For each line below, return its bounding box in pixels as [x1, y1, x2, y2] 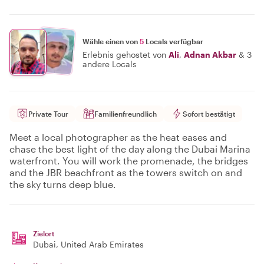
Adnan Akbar [184, 49, 236, 60]
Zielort [33, 229, 54, 237]
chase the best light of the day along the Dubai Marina [9, 143, 250, 154]
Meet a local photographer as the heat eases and [9, 131, 227, 143]
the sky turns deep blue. [9, 179, 116, 190]
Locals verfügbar [144, 37, 203, 45]
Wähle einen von [82, 37, 140, 45]
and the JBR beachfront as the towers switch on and [9, 167, 242, 178]
